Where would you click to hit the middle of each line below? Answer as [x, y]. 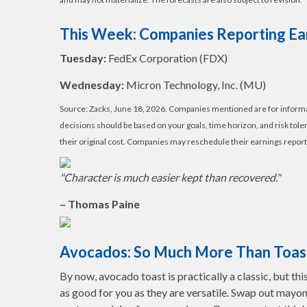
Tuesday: [83, 58]
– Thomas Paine [100, 204]
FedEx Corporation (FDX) [167, 58]
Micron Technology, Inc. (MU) [197, 85]
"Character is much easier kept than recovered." [170, 177]
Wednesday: [93, 85]
